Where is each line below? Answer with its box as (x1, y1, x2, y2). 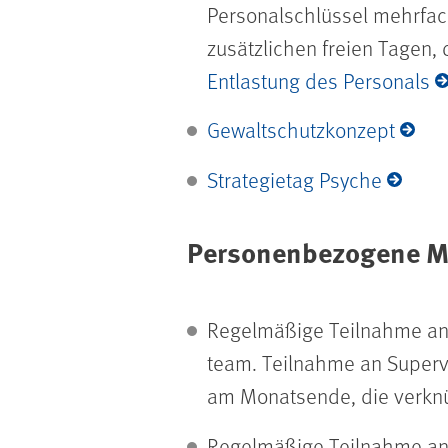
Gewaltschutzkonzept (207, 115, 395, 145)
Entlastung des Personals (207, 65, 430, 95)
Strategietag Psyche (207, 165, 382, 195)
